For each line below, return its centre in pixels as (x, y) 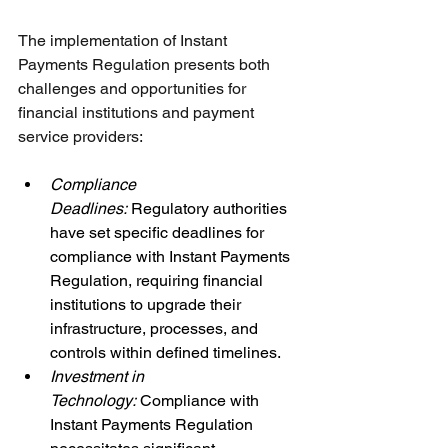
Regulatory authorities (211, 208)
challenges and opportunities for (134, 88)
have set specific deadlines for (159, 232)
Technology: (95, 400)
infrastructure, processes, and (156, 328)
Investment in (99, 376)
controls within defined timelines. (165, 352)
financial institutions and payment (138, 112)
